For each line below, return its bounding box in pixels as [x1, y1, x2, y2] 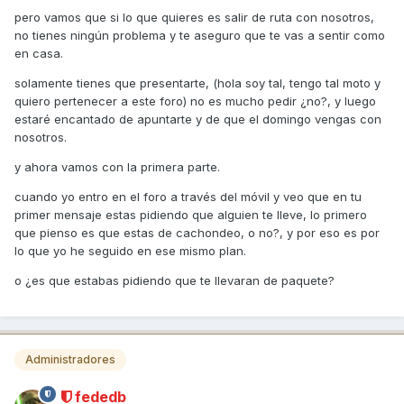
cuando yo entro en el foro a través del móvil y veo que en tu [14, 188, 362, 204]
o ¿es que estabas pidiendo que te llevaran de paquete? [14, 272, 335, 288]
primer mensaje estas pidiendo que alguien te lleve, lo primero [14, 207, 367, 222]
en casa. [14, 45, 63, 60]
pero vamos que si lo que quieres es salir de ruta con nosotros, [14, 9, 374, 24]
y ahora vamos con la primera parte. [14, 159, 220, 174]
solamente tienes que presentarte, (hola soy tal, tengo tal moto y [14, 75, 381, 90]
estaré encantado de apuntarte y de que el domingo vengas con [14, 111, 381, 126]
